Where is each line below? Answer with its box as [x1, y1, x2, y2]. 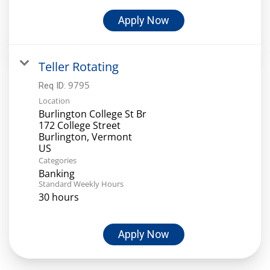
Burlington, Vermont [39, 130, 132, 143]
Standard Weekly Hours [39, 178, 124, 189]
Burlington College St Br [39, 107, 146, 121]
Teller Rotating [39, 58, 119, 75]
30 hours [39, 190, 79, 204]
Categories [39, 154, 77, 166]
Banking [39, 166, 75, 180]
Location [39, 95, 70, 106]
